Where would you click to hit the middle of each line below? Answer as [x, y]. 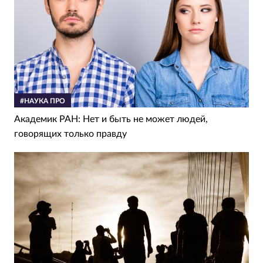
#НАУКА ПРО [43, 101]
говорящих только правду [70, 134]
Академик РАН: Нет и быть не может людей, [111, 119]
